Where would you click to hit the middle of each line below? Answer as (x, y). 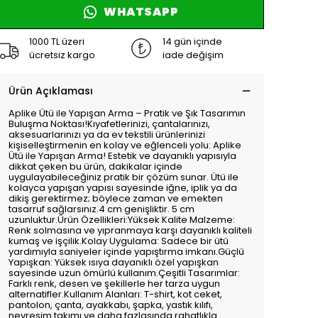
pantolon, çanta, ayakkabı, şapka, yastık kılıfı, (111, 305)
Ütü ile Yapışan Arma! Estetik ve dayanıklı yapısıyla (122, 156)
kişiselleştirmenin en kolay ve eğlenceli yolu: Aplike (125, 145)
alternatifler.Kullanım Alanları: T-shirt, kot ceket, (115, 294)
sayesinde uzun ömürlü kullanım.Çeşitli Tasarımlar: (124, 273)
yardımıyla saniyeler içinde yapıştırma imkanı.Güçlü (126, 252)
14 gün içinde (192, 42)
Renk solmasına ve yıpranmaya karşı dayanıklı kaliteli (130, 230)
